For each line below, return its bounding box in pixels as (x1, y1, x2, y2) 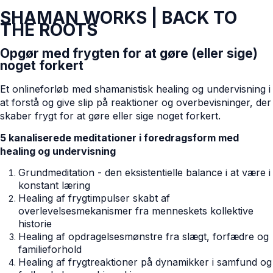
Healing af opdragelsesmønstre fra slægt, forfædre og (18, 230, 269, 243)
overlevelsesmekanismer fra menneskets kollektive (18, 204, 253, 217)
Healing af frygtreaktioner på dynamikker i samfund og (18, 255, 272, 268)
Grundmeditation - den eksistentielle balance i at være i (18, 166, 271, 179)
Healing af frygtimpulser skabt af (18, 191, 170, 204)
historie (18, 217, 52, 230)
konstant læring (18, 179, 90, 191)
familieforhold (18, 243, 82, 255)
